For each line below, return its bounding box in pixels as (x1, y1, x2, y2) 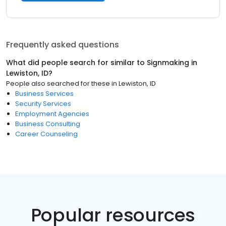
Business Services (15, 89, 74, 98)
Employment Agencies (15, 109, 89, 119)
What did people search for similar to (6, 58, 147, 68)
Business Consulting (15, 119, 80, 129)
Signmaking (147, 58, 189, 68)
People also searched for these (6, 79, 110, 88)
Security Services (15, 99, 71, 108)
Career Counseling (15, 129, 78, 139)
